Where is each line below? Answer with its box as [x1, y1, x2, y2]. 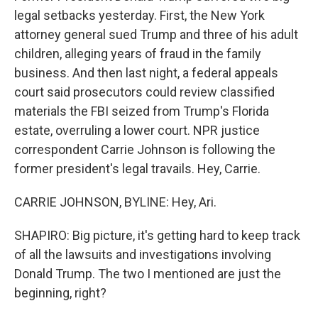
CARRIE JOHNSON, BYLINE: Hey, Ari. [14, 194, 216, 209]
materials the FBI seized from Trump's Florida [14, 104, 269, 119]
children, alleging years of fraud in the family [14, 46, 261, 61]
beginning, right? [14, 285, 106, 300]
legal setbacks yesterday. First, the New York [14, 8, 265, 23]
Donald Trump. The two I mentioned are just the [14, 266, 281, 281]
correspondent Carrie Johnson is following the [14, 142, 275, 157]
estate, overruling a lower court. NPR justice [14, 123, 260, 138]
